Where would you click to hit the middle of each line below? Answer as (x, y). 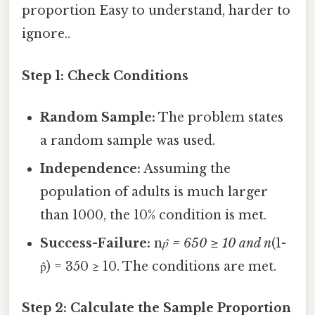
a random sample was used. (128, 140)
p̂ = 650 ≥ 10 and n (217, 243)
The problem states (220, 117)
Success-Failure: (96, 243)
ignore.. (46, 34)
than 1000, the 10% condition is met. (154, 215)
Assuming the (186, 168)
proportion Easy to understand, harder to (156, 11)
